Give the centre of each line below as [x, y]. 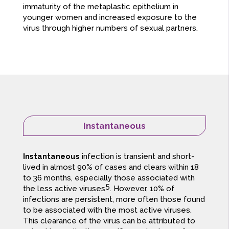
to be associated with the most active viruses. [107, 210]
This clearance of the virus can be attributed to [109, 221]
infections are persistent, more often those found [114, 200]
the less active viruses [64, 189]
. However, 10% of [142, 189]
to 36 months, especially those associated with [109, 178]
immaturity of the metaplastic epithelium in [100, 7]
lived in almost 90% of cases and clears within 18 [111, 167]
